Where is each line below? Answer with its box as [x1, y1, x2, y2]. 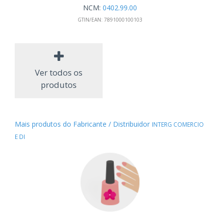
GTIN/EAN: [78, 16, 103, 23]
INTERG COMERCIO [152, 120, 204, 129]
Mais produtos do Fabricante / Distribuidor [15, 119, 152, 129]
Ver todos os [35, 67, 82, 79]
